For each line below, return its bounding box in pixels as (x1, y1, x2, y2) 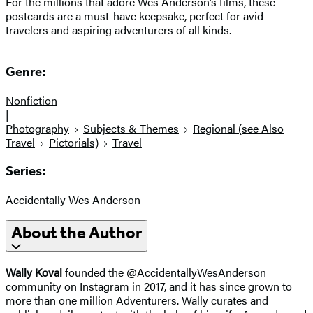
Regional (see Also (193, 120, 284, 137)
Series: (6, 163, 45, 179)
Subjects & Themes (83, 120, 179, 137)
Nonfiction (6, 92, 57, 109)
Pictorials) (49, 134, 99, 151)
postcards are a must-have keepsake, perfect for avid (6, 7, 263, 24)
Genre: (6, 64, 45, 80)
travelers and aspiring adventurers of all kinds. (6, 21, 231, 38)
